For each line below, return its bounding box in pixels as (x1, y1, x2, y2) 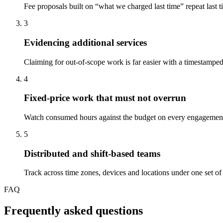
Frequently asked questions (4, 204, 143, 218)
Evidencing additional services (24, 37, 147, 48)
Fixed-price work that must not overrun (24, 93, 186, 104)
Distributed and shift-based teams (24, 148, 160, 159)
